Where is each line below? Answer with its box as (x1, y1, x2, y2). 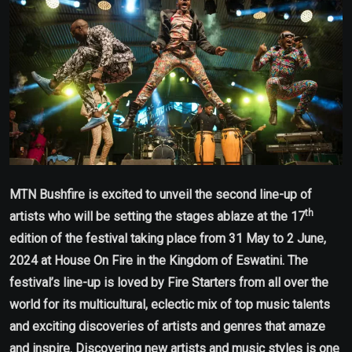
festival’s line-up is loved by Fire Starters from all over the (9, 274, 328, 290)
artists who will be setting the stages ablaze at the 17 (9, 208, 305, 224)
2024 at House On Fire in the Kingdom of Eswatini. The (9, 252, 308, 268)
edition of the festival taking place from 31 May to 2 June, (9, 230, 326, 246)
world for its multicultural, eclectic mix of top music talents (9, 296, 330, 312)
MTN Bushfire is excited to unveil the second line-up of (9, 186, 312, 202)
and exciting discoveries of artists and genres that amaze (9, 318, 325, 334)
